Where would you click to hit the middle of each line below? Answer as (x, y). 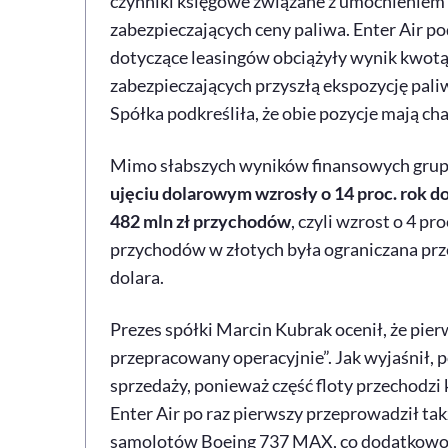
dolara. (136, 277)
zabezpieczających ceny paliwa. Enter (254, 29)
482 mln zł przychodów (200, 221)
